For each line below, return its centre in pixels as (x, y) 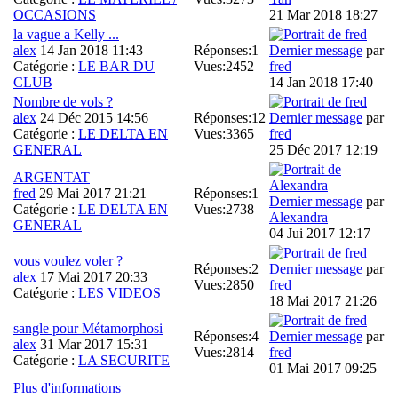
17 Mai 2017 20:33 (92, 276)
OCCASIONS (55, 14)
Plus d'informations (67, 387)
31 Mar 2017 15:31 (92, 344)
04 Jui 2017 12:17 (320, 233)
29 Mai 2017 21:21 (91, 193)
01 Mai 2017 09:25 (323, 368)
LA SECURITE (124, 360)
